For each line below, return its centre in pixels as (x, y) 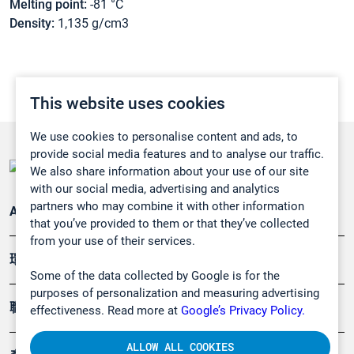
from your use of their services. (113, 241)
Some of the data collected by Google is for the (155, 275)
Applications (45, 212)
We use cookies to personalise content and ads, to (164, 136)
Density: (32, 24)
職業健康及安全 (54, 308)
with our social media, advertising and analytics (155, 188)
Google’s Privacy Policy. (243, 310)
